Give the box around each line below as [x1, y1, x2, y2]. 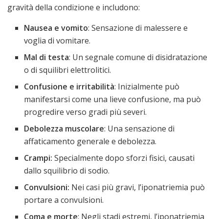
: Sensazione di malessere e [88, 22, 188, 34]
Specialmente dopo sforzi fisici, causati [52, 153, 195, 164]
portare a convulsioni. [24, 195, 104, 206]
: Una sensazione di [104, 123, 175, 134]
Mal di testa [24, 52, 69, 63]
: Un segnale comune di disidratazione [69, 52, 208, 63]
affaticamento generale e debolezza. [24, 136, 157, 147]
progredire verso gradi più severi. [24, 107, 147, 118]
